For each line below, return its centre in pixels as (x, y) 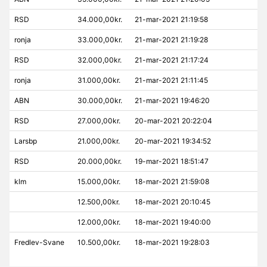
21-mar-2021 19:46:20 (172, 100)
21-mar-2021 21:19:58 (171, 19)
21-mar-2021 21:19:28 (171, 39)
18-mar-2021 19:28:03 (172, 242)
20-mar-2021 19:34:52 (173, 141)
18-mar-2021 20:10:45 (172, 201)
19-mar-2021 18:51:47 (171, 161)
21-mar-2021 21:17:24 (171, 60)
